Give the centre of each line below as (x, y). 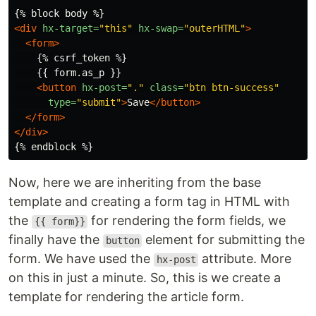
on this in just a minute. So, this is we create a (145, 278)
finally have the (56, 240)
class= (166, 88)
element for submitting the (224, 240)
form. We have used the (81, 259)
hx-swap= (161, 29)
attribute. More (245, 259)
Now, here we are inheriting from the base (135, 183)
